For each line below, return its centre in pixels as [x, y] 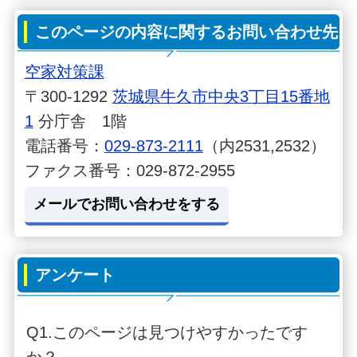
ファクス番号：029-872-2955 [129, 170]
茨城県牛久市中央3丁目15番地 [221, 96]
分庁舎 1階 [80, 121]
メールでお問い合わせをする [126, 204]
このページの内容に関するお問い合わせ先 [187, 31]
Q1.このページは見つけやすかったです [167, 332]
